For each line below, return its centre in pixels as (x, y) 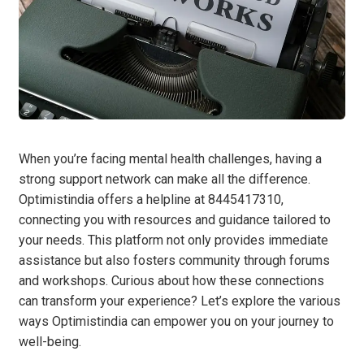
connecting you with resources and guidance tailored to (175, 220)
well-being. (50, 342)
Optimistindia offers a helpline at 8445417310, (151, 200)
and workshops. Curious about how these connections (171, 281)
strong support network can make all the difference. (165, 180)
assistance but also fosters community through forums (174, 261)
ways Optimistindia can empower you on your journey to (176, 322)
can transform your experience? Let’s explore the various (180, 301)
